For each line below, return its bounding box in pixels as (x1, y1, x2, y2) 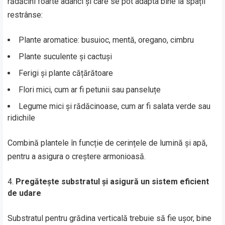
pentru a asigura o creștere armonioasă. (8, 151, 146, 161)
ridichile (8, 113, 36, 123)
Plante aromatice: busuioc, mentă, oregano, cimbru (19, 35, 194, 45)
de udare (8, 188, 42, 198)
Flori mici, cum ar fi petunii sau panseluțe (19, 84, 161, 94)
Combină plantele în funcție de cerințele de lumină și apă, (8, 138, 208, 148)
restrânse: (8, 10, 43, 20)
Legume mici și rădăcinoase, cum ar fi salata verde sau (19, 101, 211, 111)
